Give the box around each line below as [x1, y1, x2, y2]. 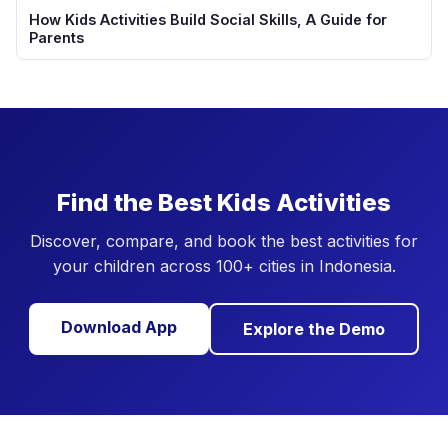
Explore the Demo [243, 318, 385, 339]
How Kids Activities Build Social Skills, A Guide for [29, 10, 387, 28]
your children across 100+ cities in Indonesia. [52, 255, 396, 276]
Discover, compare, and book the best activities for [30, 230, 418, 251]
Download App [61, 316, 177, 337]
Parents [29, 28, 84, 46]
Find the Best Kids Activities [57, 187, 391, 217]
